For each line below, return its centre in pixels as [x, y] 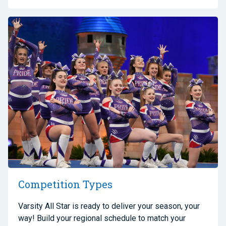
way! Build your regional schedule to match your [102, 218]
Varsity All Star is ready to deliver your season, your [109, 206]
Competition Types [65, 184]
